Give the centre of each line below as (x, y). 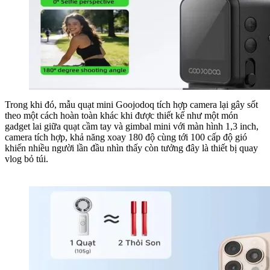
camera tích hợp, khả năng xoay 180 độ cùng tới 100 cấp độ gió (126, 137)
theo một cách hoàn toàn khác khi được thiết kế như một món (121, 115)
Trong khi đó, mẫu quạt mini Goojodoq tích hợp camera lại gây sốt (131, 104)
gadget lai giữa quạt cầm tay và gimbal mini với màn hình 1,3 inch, (132, 126)
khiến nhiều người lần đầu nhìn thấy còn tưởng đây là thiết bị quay (131, 148)
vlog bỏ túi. (27, 159)
